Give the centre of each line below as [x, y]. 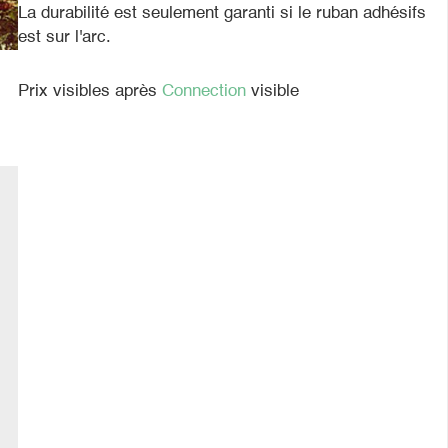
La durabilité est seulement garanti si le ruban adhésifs [222, 13]
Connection [207, 91]
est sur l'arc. [65, 37]
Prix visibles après [90, 91]
